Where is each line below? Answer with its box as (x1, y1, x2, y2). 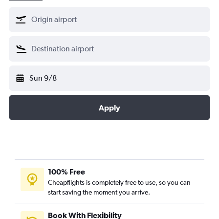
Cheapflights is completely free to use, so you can (48, 178, 191, 186)
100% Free (48, 167, 85, 176)
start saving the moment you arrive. (48, 188, 150, 196)
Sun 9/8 (29, 73, 57, 83)
